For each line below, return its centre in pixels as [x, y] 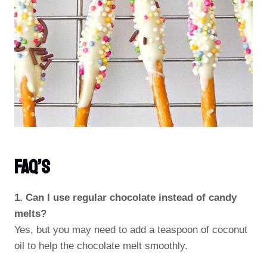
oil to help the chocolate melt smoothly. [101, 246]
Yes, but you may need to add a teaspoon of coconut [131, 230]
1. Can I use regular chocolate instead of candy [125, 198]
